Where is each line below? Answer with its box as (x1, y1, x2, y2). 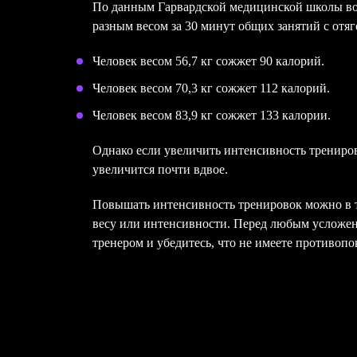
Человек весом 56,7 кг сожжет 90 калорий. (92, 53, 324, 68)
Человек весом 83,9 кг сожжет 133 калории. (92, 108, 331, 122)
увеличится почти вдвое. (92, 162, 228, 176)
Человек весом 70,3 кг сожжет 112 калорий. (92, 80, 330, 95)
